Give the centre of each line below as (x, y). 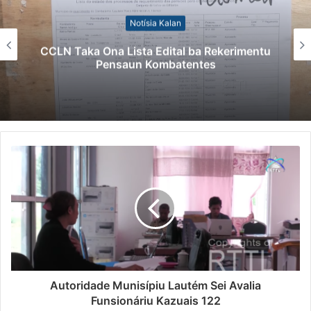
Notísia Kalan (155, 23)
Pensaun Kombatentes (155, 64)
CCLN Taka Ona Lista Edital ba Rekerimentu (155, 51)
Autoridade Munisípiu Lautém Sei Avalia (155, 286)
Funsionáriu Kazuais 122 (155, 301)
